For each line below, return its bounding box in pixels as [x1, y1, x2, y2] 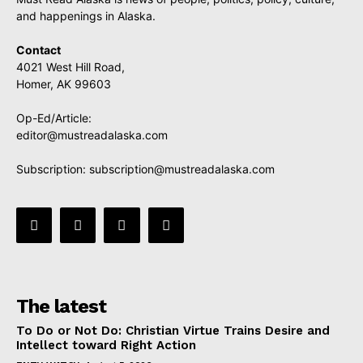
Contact [16, 43, 61, 57]
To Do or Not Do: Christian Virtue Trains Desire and [16, 323, 330, 339]
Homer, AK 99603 [16, 77, 111, 91]
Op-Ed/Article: [16, 111, 92, 125]
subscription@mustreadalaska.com [89, 162, 275, 176]
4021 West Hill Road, [16, 60, 125, 74]
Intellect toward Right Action [16, 338, 196, 353]
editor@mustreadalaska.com [16, 128, 168, 142]
